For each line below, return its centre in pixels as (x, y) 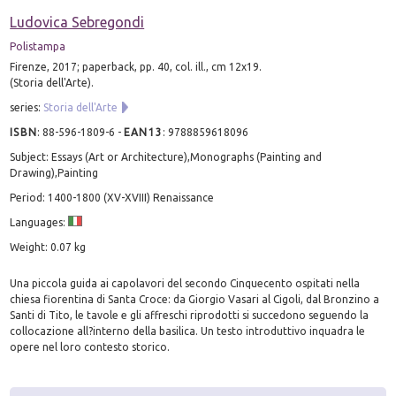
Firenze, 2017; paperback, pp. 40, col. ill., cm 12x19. (136, 66)
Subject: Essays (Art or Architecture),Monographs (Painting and (166, 156)
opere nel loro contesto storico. (90, 346)
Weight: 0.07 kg (48, 247)
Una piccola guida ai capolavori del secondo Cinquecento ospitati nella (185, 283)
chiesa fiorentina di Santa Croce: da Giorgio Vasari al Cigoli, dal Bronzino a (195, 299)
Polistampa (38, 46)
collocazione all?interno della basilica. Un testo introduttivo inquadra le (188, 331)
